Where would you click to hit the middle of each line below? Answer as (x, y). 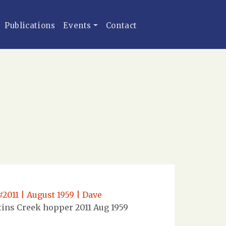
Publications (30, 25)
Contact (122, 25)
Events (77, 25)
